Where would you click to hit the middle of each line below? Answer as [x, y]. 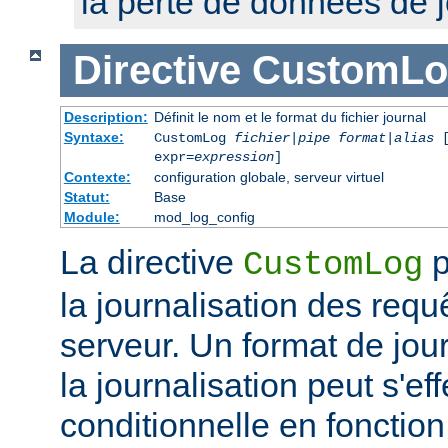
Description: [105, 116]
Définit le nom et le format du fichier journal [289, 116]
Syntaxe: [93, 136]
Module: [91, 216]
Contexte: [97, 176]
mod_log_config [204, 216]
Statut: [86, 196]
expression [233, 156]
